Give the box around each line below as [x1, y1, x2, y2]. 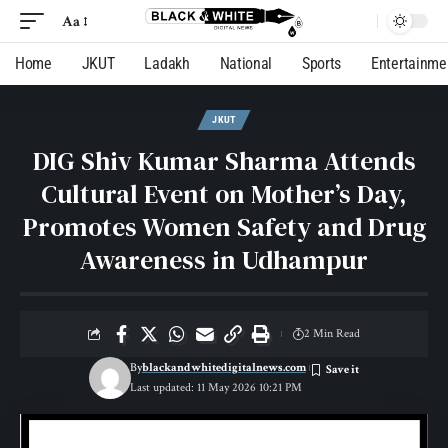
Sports [302, 54, 342, 73]
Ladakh [144, 54, 190, 73]
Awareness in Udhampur [80, 242, 368, 278]
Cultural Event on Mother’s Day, [41, 176, 407, 212]
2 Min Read [304, 326, 360, 341]
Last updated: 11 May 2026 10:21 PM [129, 380, 302, 395]
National [219, 54, 273, 73]
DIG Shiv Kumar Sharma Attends [32, 143, 416, 179]
